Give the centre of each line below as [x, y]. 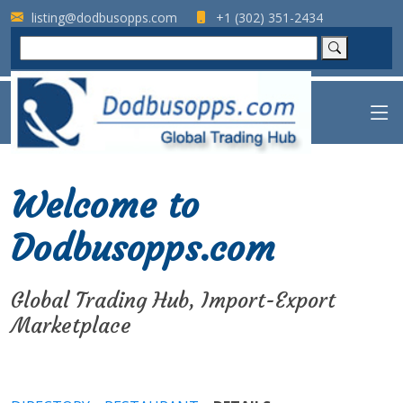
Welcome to [105, 205]
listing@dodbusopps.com [103, 17]
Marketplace [71, 325]
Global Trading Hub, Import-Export [173, 300]
